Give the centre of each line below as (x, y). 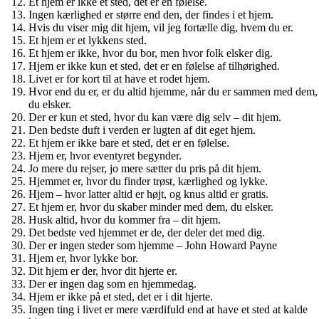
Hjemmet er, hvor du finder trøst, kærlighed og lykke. (148, 181)
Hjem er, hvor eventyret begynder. (105, 155)
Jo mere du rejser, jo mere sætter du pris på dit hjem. (145, 168)
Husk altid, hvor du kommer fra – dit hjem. (125, 219)
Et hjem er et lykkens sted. (88, 40)
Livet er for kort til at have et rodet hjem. (119, 78)
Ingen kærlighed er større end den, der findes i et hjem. (151, 14)
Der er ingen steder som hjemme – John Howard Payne (153, 245)
